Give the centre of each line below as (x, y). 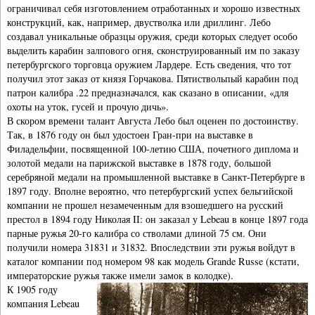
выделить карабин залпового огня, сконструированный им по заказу (153, 50)
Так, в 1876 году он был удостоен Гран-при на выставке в (130, 134)
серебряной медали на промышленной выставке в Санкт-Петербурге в (156, 176)
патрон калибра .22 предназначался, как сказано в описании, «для (148, 92)
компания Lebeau (43, 303)
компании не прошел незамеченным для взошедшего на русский (145, 205)
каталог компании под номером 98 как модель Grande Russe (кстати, (153, 261)
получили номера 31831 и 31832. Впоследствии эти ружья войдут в (151, 247)
